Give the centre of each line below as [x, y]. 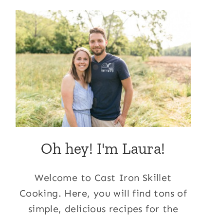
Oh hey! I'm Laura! [103, 148]
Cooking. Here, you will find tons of [103, 193]
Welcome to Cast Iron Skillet [103, 178]
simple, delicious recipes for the [103, 209]
